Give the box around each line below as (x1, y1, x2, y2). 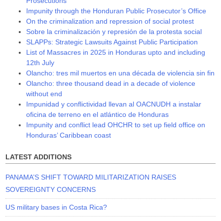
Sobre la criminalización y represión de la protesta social (26, 27, 202, 36)
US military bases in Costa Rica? (5, 203, 108, 212)
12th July (26, 58, 55, 67)
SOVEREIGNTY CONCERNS (5, 185, 96, 194)
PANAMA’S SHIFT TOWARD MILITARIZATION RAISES (5, 173, 177, 182)
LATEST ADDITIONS (5, 152, 72, 161)
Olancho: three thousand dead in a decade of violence (26, 79, 196, 87)
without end (26, 89, 63, 98)
